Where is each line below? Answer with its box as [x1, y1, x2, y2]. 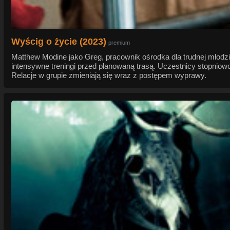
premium [108, 40, 130, 46]
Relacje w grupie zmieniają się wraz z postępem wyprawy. [11, 71, 206, 80]
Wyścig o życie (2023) [11, 36, 106, 47]
